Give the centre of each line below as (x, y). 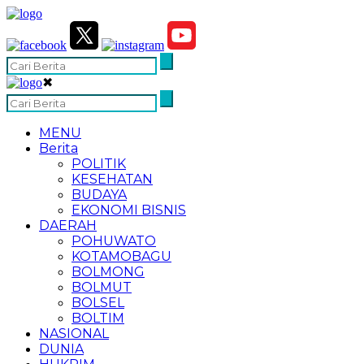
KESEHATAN (112, 179)
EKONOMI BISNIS (129, 210)
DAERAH (68, 225)
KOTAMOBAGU (121, 256)
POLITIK (99, 164)
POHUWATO (114, 241)
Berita (58, 148)
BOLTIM (98, 318)
